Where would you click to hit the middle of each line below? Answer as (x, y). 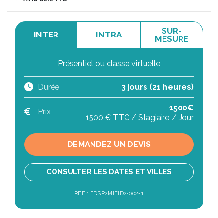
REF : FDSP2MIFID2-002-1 (109, 193)
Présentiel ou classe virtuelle (109, 63)
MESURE (172, 39)
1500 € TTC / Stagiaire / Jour (139, 117)
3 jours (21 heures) (157, 87)
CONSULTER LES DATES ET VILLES (109, 172)
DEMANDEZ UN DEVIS (109, 144)
